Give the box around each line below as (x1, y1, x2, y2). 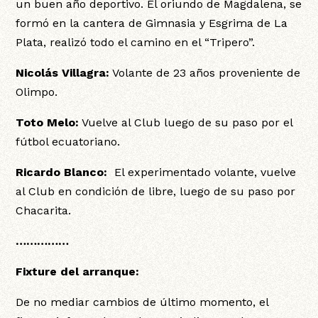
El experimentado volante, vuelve (107, 165, 297, 180)
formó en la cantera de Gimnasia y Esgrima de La (16, 16, 288, 31)
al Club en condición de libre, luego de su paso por (16, 185, 296, 199)
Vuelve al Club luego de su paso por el (79, 116, 293, 130)
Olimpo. (16, 85, 58, 99)
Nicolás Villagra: (16, 66, 110, 80)
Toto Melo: (16, 116, 79, 130)
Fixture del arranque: (16, 265, 140, 279)
